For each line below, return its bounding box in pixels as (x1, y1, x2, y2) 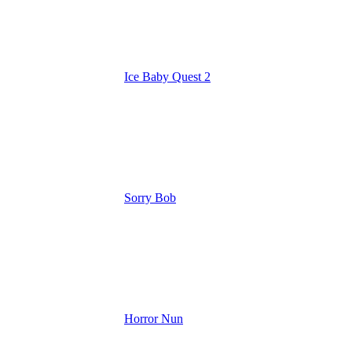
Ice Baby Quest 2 (124, 69, 211, 83)
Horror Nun (124, 311, 183, 325)
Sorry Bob (124, 190, 176, 204)
